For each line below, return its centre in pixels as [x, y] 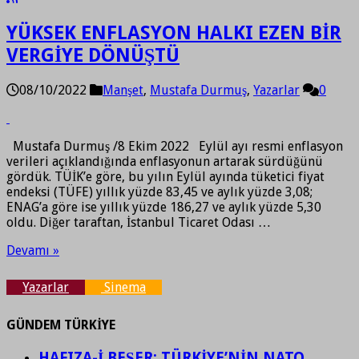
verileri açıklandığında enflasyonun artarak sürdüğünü [165, 161]
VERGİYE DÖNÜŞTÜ [93, 55]
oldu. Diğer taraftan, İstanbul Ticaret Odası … [139, 222]
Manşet [123, 90]
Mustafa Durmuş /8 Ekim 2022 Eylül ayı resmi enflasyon [175, 146]
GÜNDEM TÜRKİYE [61, 325]
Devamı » [33, 250]
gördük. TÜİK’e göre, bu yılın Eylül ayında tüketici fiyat [165, 176]
